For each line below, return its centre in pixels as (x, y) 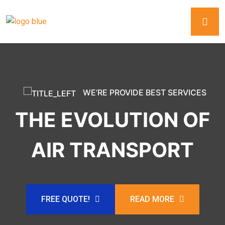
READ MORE (152, 199)
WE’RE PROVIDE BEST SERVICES (144, 92)
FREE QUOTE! (65, 199)
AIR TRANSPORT (113, 150)
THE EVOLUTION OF (113, 120)
